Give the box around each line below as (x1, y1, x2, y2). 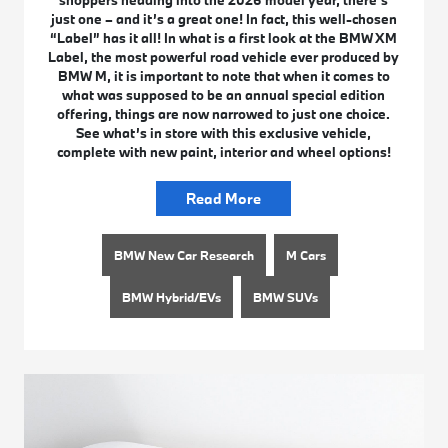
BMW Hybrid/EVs (121, 288, 221, 305)
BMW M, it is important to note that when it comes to (57, 66, 390, 85)
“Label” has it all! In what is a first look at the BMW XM (50, 28, 398, 47)
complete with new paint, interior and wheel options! (56, 142, 391, 161)
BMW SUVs (252, 288, 318, 305)
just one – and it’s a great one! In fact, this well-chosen (50, 9, 397, 28)
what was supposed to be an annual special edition (62, 85, 386, 104)
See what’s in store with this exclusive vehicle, (76, 123, 372, 142)
